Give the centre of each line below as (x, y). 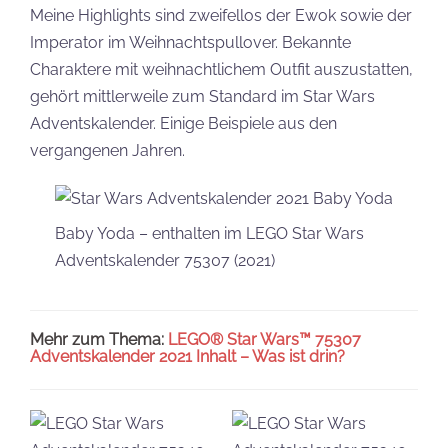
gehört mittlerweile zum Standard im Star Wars (202, 96)
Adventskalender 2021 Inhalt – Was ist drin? (187, 356)
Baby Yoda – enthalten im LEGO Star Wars (209, 233)
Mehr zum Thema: (99, 339)
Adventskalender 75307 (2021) (165, 260)
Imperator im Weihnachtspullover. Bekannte (190, 42)
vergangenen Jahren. (107, 150)
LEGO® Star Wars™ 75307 (264, 339)
